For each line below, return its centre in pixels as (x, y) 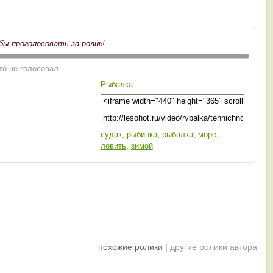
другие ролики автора (214, 246)
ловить (113, 146)
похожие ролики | (134, 246)
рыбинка (142, 134)
